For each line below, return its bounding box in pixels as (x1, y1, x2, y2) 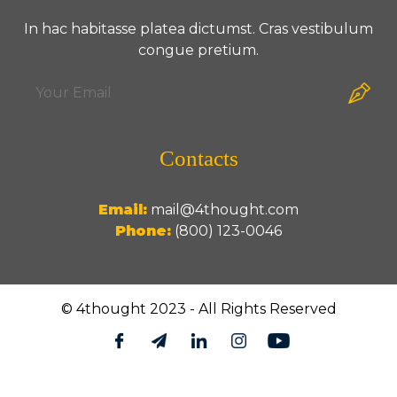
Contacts (159, 146, 238, 171)
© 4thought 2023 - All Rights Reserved (60, 300, 337, 318)
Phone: (115, 222, 171, 240)
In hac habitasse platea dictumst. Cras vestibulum (24, 20, 373, 38)
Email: (98, 201, 147, 219)
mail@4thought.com (151, 201, 299, 219)
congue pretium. (138, 42, 259, 59)
